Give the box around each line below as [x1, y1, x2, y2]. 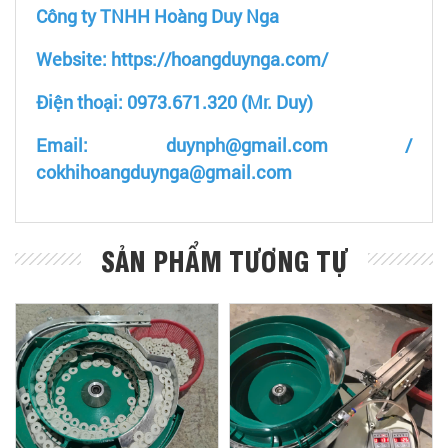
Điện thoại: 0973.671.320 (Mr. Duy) [36, 90, 313, 115]
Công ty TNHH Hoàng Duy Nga [36, 4, 279, 29]
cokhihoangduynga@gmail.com [36, 160, 292, 185]
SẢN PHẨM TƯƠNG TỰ [100, 240, 348, 279]
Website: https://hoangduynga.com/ [36, 47, 328, 72]
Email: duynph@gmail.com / [36, 133, 412, 158]
